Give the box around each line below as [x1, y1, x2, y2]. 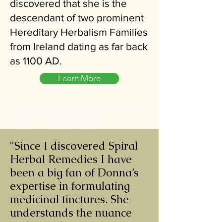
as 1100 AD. [10, 55, 64, 66]
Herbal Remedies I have [10, 152, 132, 166]
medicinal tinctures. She [10, 192, 129, 207]
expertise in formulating [10, 178, 130, 193]
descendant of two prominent [10, 11, 144, 23]
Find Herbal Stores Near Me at [10, 99, 139, 111]
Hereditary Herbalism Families [10, 26, 148, 38]
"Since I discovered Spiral [10, 138, 138, 153]
